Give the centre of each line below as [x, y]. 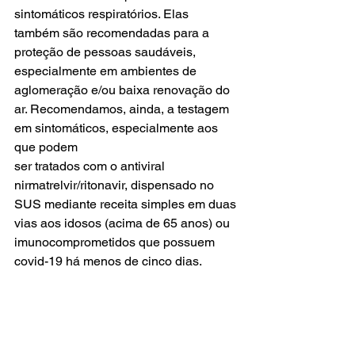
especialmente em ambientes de [107, 71]
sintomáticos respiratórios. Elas [103, 14]
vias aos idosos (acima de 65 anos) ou [124, 223]
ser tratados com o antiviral [91, 166]
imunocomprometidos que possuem [116, 242]
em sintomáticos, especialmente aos [118, 128]
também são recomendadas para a [113, 33]
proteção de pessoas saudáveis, [107, 52]
